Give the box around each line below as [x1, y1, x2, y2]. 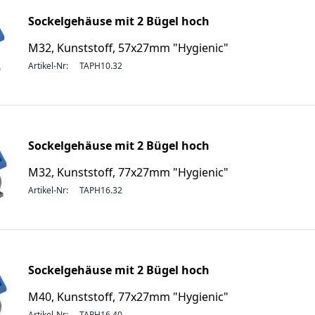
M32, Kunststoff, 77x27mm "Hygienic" [28, 165, 229, 180]
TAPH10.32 [79, 60, 122, 72]
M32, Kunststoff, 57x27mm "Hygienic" [28, 40, 229, 56]
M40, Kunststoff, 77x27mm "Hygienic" [28, 289, 229, 304]
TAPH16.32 [79, 184, 122, 196]
